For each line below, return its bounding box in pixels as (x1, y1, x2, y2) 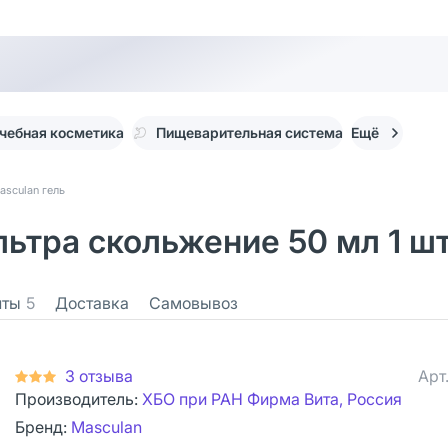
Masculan (71, 417, 142, 437)
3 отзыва (65, 366, 133, 386)
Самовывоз (149, 293, 238, 313)
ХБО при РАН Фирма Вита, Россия (142, 389, 402, 409)
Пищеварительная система (156, 124, 343, 141)
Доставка (55, 293, 129, 313)
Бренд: (15, 417, 71, 437)
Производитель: (15, 389, 142, 409)
